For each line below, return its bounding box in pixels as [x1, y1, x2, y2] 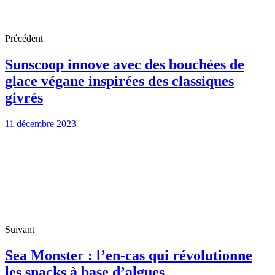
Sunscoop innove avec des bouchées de [5, 56, 244, 72]
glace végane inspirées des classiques [5, 72, 234, 89]
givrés [5, 89, 43, 106]
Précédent [5, 33, 43, 44]
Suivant [5, 223, 34, 234]
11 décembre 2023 [5, 118, 76, 129]
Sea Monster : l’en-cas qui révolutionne [5, 247, 252, 263]
